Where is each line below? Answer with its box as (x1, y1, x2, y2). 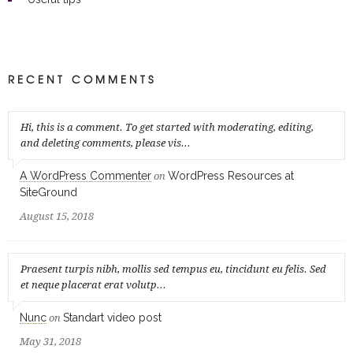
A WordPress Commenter (20, 169, 151, 182)
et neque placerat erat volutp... (20, 279, 166, 291)
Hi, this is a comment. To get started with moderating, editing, (20, 121, 314, 133)
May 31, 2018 (20, 336, 81, 347)
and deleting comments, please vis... (20, 137, 191, 149)
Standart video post (63, 311, 162, 324)
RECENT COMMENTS (8, 72, 156, 87)
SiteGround (20, 186, 77, 199)
